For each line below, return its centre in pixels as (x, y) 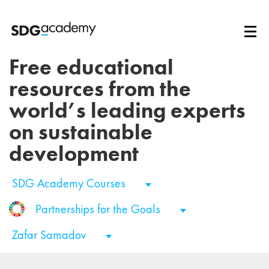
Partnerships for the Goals (99, 209)
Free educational (91, 68)
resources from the (100, 89)
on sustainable (81, 132)
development (74, 154)
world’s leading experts (127, 111)
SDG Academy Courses (70, 183)
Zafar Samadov (50, 235)
